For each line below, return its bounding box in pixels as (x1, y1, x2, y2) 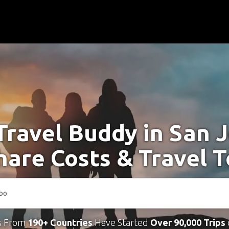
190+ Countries (27, 217, 93, 227)
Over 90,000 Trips (150, 217, 225, 227)
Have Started (92, 217, 150, 227)
